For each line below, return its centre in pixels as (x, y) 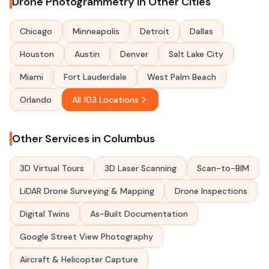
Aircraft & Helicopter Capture (79, 259)
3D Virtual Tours (52, 168)
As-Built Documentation (139, 214)
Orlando (36, 100)
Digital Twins (45, 214)
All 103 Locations (105, 100)
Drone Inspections (211, 191)
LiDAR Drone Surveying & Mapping (87, 191)
